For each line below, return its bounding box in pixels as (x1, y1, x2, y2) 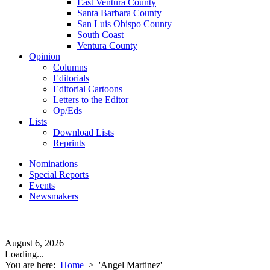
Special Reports (29, 169, 89, 180)
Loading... (5, 249, 44, 259)
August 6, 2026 (5, 238, 64, 248)
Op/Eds (53, 105, 82, 116)
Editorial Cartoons (53, 84, 122, 94)
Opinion (29, 51, 60, 61)
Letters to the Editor (53, 95, 128, 105)
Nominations (29, 159, 78, 169)
